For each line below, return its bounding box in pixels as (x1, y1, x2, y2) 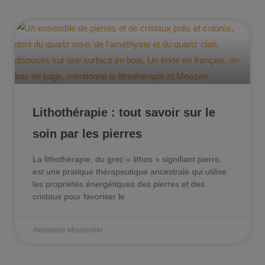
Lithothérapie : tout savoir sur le (33, 105, 215, 119)
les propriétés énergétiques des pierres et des (33, 179, 205, 189)
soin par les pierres (33, 127, 142, 140)
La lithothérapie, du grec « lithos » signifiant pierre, (33, 154, 222, 164)
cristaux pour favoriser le (33, 191, 125, 201)
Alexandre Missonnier (33, 225, 103, 234)
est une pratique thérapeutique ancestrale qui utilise (33, 166, 227, 176)
